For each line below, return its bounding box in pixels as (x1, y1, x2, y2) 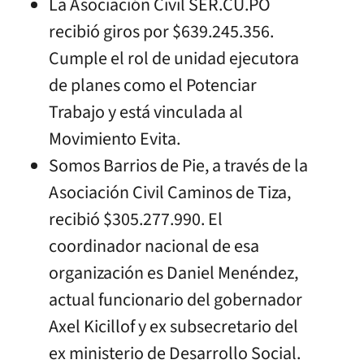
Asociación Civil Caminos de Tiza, (48, 179, 291, 206)
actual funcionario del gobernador (48, 286, 302, 313)
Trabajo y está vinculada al (48, 98, 243, 125)
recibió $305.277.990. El (48, 206, 223, 232)
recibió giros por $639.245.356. (48, 18, 274, 45)
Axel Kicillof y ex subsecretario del (48, 313, 298, 340)
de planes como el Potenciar (48, 71, 257, 98)
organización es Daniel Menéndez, (48, 259, 298, 286)
